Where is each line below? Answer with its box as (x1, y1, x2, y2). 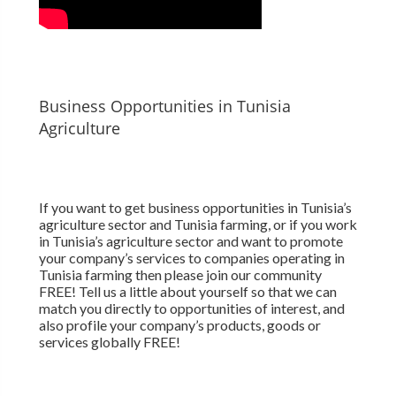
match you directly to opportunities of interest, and (38, 300, 345, 317)
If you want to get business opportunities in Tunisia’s (38, 199, 352, 217)
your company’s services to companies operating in (38, 249, 345, 267)
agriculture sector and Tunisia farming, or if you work (38, 216, 357, 233)
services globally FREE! (38, 333, 180, 351)
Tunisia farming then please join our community (38, 266, 322, 284)
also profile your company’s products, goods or (38, 316, 321, 334)
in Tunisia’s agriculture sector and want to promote (38, 232, 343, 250)
